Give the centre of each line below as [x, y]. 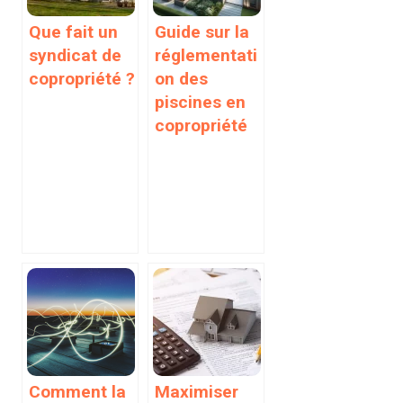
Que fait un [73, 31]
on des [181, 78]
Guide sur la [202, 31]
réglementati [206, 55]
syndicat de [75, 55]
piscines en [200, 102]
